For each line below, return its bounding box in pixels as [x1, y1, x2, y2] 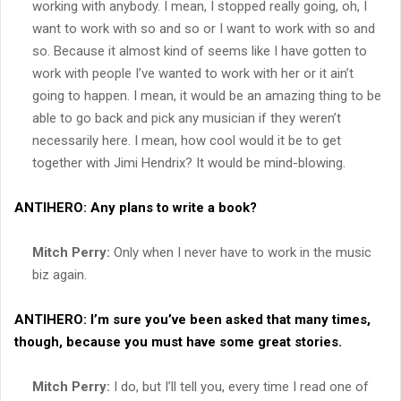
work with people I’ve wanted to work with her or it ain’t [32, 64, 354, 81]
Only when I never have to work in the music [110, 243, 371, 260]
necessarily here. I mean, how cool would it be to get [32, 132, 341, 149]
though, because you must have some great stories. [14, 333, 342, 350]
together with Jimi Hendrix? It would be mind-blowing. [32, 154, 346, 171]
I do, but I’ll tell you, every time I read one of [110, 378, 369, 395]
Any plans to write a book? [87, 199, 257, 216]
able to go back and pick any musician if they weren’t [32, 109, 341, 126]
